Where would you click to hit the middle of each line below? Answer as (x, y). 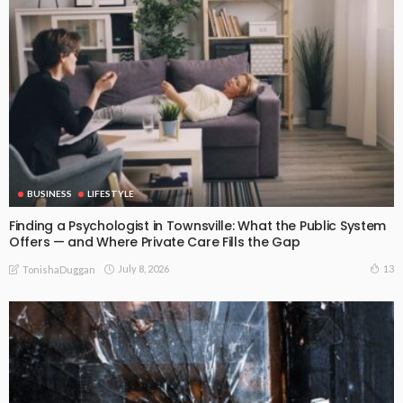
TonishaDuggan (59, 269)
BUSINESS (49, 194)
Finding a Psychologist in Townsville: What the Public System (198, 226)
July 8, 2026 (143, 268)
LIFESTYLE (111, 194)
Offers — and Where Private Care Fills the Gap (155, 242)
